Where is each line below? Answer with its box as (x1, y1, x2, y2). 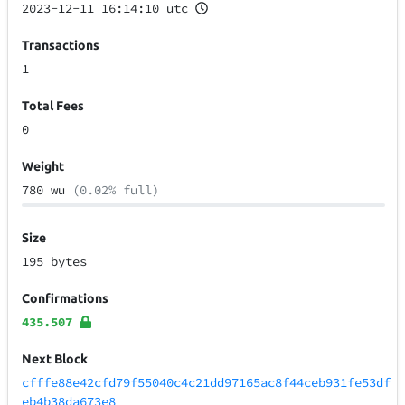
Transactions (22, 38, 100, 53)
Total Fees (22, 99, 85, 114)
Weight (22, 159, 65, 174)
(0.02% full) (72, 182, 160, 199)
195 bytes (22, 253, 88, 270)
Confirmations (22, 291, 109, 306)
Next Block (22, 352, 89, 367)
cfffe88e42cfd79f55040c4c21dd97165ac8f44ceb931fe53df (22, 374, 391, 391)
